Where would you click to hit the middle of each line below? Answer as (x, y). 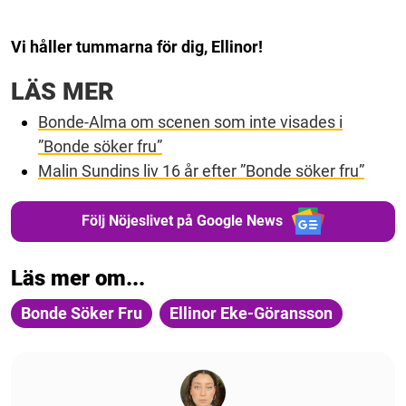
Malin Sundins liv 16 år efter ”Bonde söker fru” (201, 170)
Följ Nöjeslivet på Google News (182, 221)
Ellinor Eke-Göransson (251, 313)
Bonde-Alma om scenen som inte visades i (190, 121)
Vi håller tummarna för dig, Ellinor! (137, 46)
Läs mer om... (78, 278)
